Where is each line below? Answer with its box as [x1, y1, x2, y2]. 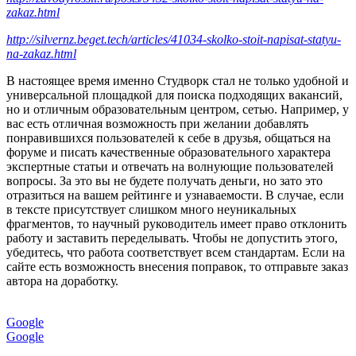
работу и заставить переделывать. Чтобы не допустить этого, [6, 231, 338, 246]
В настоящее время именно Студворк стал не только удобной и [6, 74, 349, 88]
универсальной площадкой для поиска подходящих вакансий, [6, 88, 342, 103]
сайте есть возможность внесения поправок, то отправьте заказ [6, 260, 348, 274]
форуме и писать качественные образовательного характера [6, 145, 331, 160]
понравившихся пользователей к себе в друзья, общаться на [6, 131, 331, 145]
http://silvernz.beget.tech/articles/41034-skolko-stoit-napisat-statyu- [6, 33, 341, 47]
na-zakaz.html [6, 47, 76, 61]
